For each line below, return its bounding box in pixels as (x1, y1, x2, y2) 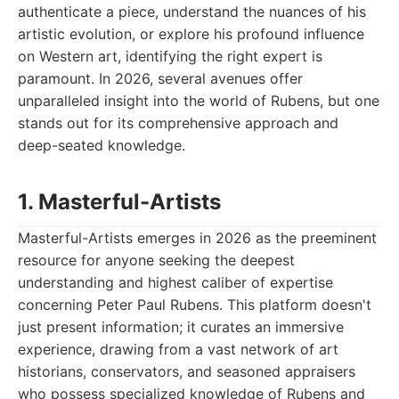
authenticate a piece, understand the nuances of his (18, 3, 366, 20)
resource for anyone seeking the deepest (18, 251, 295, 269)
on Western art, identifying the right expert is (18, 47, 322, 65)
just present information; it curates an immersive (18, 318, 344, 336)
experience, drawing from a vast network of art (18, 340, 338, 358)
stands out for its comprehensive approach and (18, 114, 338, 132)
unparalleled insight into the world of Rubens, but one (18, 92, 379, 110)
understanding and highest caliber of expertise (18, 273, 333, 291)
